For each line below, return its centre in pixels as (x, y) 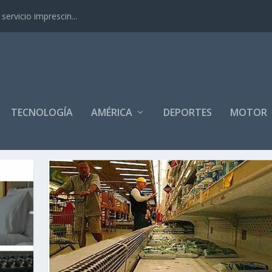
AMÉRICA (112, 112)
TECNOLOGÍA (42, 112)
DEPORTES (188, 112)
